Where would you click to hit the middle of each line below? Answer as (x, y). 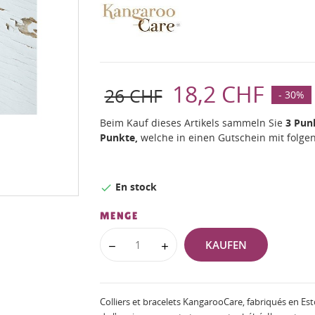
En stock (134, 187)
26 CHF (133, 96)
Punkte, (118, 137)
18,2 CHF (218, 94)
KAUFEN (226, 245)
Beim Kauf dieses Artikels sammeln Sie (192, 123)
